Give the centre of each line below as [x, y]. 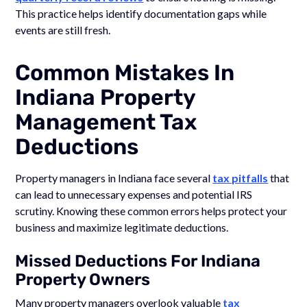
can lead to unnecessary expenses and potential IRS [134, 194]
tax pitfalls [241, 177]
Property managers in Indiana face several [114, 177]
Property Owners [83, 279]
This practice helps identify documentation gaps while [141, 13]
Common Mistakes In [125, 72]
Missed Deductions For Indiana [138, 261]
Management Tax [106, 122]
